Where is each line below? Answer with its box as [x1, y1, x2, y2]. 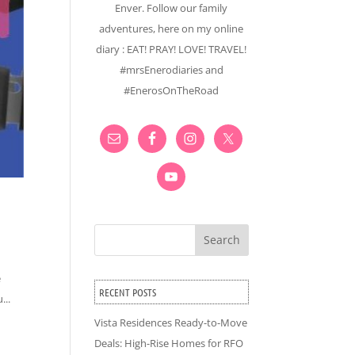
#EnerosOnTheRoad [124, 82, 219, 97]
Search [203, 232, 240, 248]
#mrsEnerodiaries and [119, 62, 223, 77]
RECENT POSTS [99, 284, 157, 299]
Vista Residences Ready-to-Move [94, 315, 248, 330]
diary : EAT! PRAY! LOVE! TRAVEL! [96, 41, 247, 56]
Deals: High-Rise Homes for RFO [94, 335, 244, 350]
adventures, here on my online [99, 21, 244, 36]
